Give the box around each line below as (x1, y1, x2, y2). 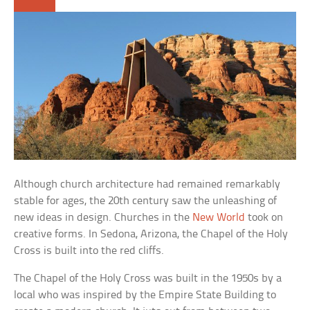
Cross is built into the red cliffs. (14, 245, 165, 257)
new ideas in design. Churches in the (14, 212, 193, 224)
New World (192, 212, 246, 224)
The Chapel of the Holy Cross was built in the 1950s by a (14, 273, 282, 285)
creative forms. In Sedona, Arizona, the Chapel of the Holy (14, 228, 289, 241)
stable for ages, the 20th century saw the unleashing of (14, 195, 277, 208)
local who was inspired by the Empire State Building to (14, 289, 277, 302)
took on (245, 212, 284, 224)
